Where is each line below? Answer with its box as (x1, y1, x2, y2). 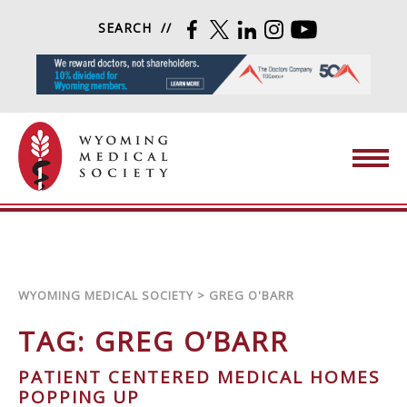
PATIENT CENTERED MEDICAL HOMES (18, 364, 381, 389)
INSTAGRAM (285, 19, 368, 36)
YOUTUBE (318, 19, 384, 36)
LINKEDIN (258, 19, 325, 36)
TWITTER (231, 19, 293, 36)
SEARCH (98, 19, 152, 36)
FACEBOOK (203, 19, 279, 36)
